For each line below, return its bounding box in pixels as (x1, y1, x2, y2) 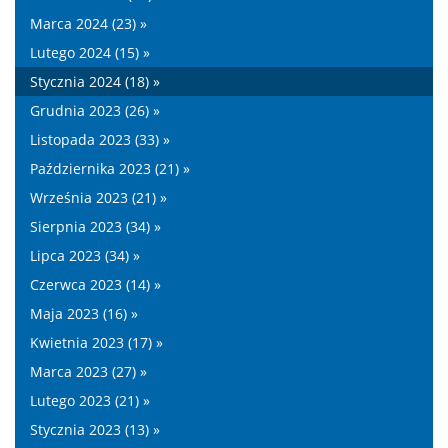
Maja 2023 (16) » (30, 304, 138, 323)
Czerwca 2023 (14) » (30, 275, 161, 294)
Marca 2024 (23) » (30, 14, 147, 33)
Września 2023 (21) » (30, 188, 167, 207)
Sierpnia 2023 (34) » (30, 217, 161, 236)
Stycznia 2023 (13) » (30, 420, 160, 439)
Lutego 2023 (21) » (30, 391, 150, 410)
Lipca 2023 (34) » (30, 246, 140, 265)
